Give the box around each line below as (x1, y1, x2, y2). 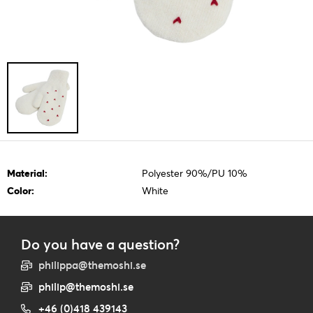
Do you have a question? (21, 235, 180, 253)
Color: (7, 184, 34, 197)
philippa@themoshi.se (38, 259, 146, 272)
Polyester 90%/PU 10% (141, 166, 247, 180)
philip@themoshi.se (38, 280, 133, 293)
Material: (7, 166, 48, 180)
